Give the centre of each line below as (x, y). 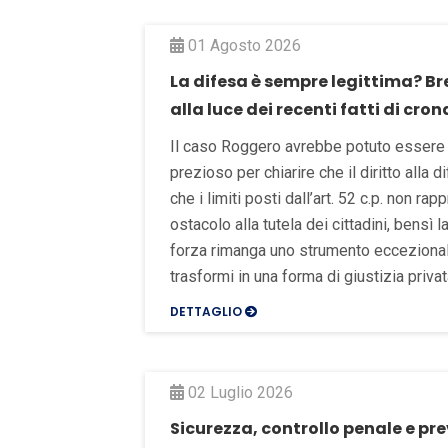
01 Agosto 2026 (242, 45)
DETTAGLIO (207, 311)
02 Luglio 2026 (238, 392)
